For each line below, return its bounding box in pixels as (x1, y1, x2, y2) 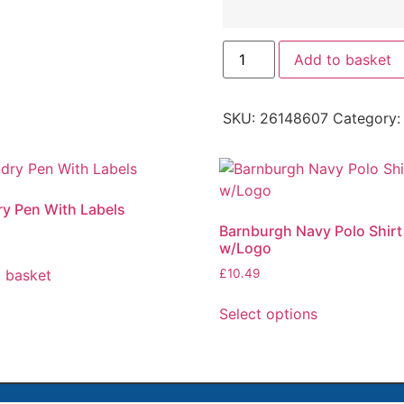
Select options (219, 305, 318, 324)
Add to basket (293, 50, 391, 69)
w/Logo (219, 239, 272, 258)
